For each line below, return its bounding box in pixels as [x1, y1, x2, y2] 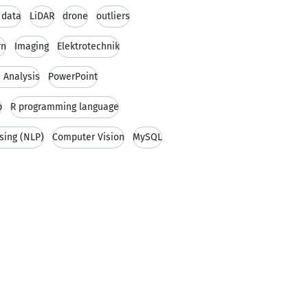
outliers [96, 10, 130, 22]
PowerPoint [48, 71, 98, 82]
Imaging [14, 41, 49, 52]
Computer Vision [52, 131, 124, 143]
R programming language [10, 101, 119, 113]
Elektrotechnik [57, 41, 120, 52]
